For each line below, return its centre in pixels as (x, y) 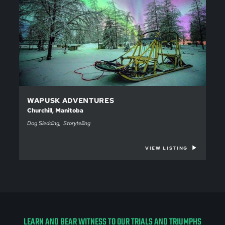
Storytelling (77, 123)
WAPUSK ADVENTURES (71, 100)
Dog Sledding (43, 123)
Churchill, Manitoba (55, 110)
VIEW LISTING (166, 148)
